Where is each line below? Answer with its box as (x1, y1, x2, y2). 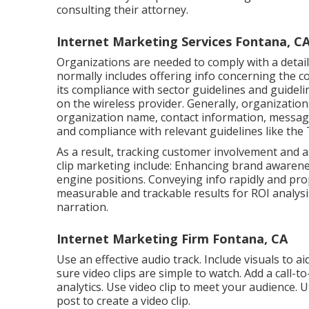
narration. (57, 199, 108, 215)
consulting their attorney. (57, 2, 188, 17)
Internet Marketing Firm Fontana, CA (57, 230, 288, 247)
